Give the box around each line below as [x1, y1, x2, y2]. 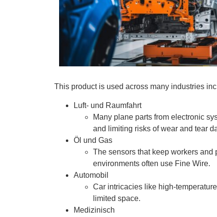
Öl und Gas [74, 136, 112, 144]
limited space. [93, 194, 142, 202]
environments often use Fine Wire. [93, 159, 212, 168]
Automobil [74, 170, 108, 179]
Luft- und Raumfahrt [74, 101, 141, 109]
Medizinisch [74, 205, 115, 214]
